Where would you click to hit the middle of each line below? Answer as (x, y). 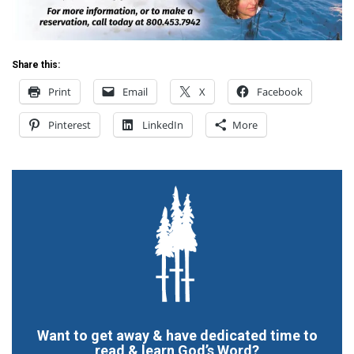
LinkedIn (163, 125)
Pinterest (70, 125)
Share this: (36, 65)
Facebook (280, 92)
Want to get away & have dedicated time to (177, 336)
